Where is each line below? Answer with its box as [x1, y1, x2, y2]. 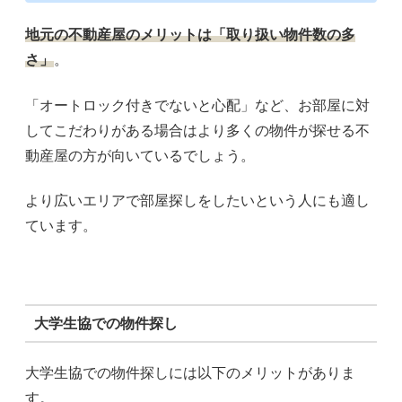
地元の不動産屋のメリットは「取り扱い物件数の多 [25, 27, 355, 43]
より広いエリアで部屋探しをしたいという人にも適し [25, 193, 370, 209]
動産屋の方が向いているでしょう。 [25, 147, 255, 163]
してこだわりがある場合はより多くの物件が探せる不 [25, 122, 370, 138]
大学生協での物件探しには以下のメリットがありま [25, 365, 355, 381]
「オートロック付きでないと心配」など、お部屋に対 [25, 97, 370, 113]
